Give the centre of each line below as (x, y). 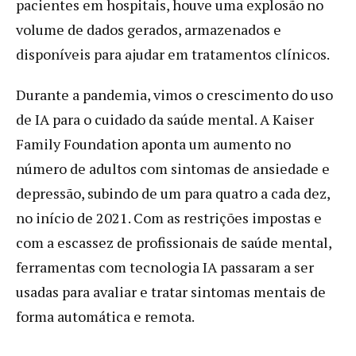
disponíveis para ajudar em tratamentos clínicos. (173, 54)
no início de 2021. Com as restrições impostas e (169, 217)
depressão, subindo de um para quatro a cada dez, (173, 193)
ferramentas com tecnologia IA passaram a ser (165, 267)
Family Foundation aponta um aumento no (153, 143)
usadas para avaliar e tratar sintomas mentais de (171, 291)
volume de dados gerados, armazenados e (149, 29)
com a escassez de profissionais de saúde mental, (174, 242)
